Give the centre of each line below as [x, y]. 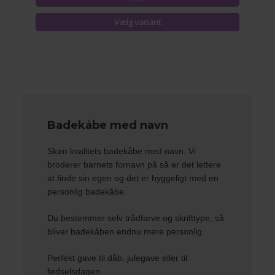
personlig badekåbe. [87, 192]
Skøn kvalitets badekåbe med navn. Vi [122, 151]
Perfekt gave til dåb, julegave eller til [118, 258]
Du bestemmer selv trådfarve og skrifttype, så [136, 218]
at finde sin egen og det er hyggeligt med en [133, 178]
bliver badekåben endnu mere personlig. [126, 231]
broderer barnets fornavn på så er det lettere [134, 165]
